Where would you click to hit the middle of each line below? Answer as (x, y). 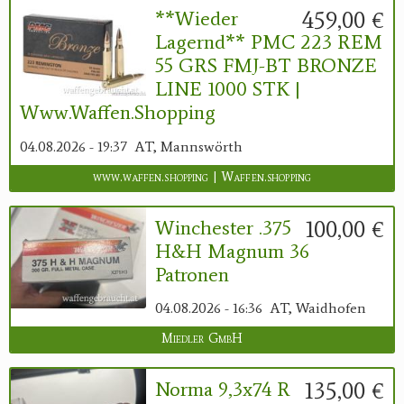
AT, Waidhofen (318, 308)
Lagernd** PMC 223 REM (269, 42)
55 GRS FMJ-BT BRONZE (266, 66)
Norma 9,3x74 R (223, 390)
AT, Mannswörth (188, 146)
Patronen (192, 274)
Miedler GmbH (202, 339)
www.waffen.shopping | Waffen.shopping (202, 177)
